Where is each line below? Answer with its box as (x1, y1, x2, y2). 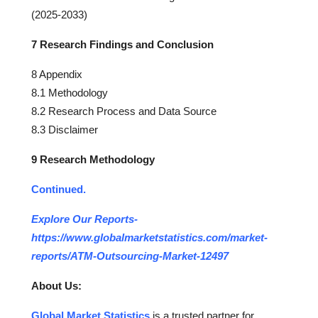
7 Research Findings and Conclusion (31, 38, 214, 50)
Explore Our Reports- (31, 212, 138, 225)
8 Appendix (31, 67, 82, 80)
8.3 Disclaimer (31, 123, 98, 136)
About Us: (31, 279, 82, 292)
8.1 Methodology (31, 86, 108, 99)
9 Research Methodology (31, 153, 155, 165)
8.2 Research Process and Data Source (31, 104, 216, 117)
